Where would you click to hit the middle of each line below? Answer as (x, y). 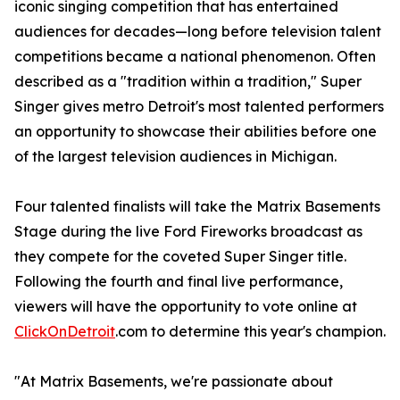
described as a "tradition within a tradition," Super (188, 82)
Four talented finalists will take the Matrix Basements (197, 207)
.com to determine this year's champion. (250, 332)
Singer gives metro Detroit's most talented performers (199, 107)
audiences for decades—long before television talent (198, 32)
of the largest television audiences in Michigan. (175, 157)
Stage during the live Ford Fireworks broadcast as (188, 232)
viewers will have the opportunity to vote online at (186, 307)
